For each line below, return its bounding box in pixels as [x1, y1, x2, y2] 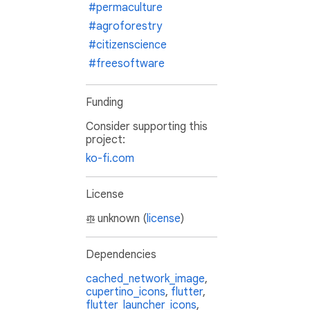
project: [86, 133, 125, 147]
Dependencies [86, 248, 156, 262]
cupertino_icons [86, 285, 165, 300]
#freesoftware [89, 57, 165, 71]
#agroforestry [89, 19, 162, 34]
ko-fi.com [86, 152, 134, 166]
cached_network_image [86, 272, 205, 286]
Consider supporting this [86, 120, 208, 134]
